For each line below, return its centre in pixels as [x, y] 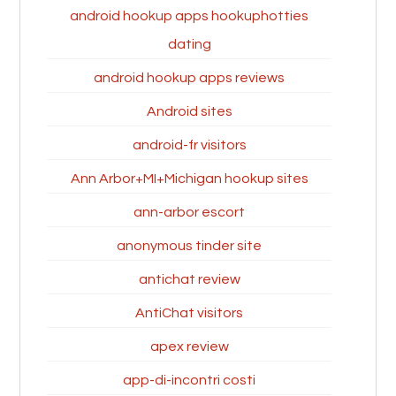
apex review [189, 346]
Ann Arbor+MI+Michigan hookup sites [189, 179]
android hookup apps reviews [189, 78]
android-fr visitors [189, 145]
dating [189, 44]
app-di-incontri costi [189, 380]
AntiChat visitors [189, 313]
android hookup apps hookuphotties [189, 16]
